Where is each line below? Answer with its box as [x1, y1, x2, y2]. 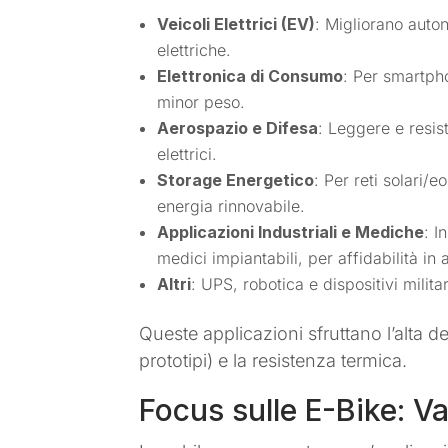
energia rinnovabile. [157, 195, 306, 216]
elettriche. [157, 39, 232, 60]
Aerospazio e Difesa [157, 117, 319, 138]
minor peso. [157, 91, 246, 112]
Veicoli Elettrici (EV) [157, 13, 316, 34]
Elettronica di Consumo [157, 65, 344, 86]
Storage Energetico [157, 169, 315, 190]
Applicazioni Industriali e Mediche [157, 221, 425, 242]
